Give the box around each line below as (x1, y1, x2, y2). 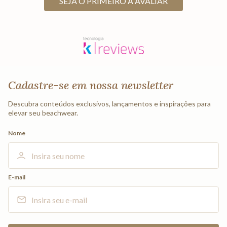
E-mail (8, 173, 25, 181)
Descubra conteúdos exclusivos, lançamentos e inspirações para (8, 99, 211, 108)
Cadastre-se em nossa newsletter (8, 78, 173, 93)
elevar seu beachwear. (8, 108, 78, 118)
